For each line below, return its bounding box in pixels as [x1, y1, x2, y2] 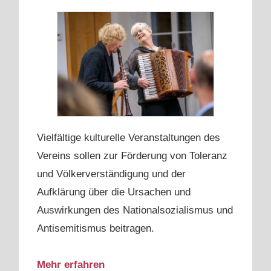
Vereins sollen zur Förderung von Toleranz [37, 150, 227, 162]
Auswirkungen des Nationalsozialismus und [37, 204, 233, 217]
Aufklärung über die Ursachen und [37, 186, 191, 198]
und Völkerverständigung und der [37, 168, 186, 180]
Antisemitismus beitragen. [37, 223, 154, 235]
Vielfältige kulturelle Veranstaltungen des [37, 132, 220, 144]
